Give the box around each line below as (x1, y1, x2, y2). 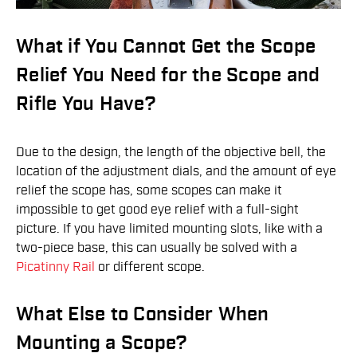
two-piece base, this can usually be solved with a (16, 240, 297, 257)
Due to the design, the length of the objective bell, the (16, 144, 326, 161)
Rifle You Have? (16, 92, 155, 117)
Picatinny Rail (16, 259, 98, 276)
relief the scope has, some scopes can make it (16, 182, 282, 199)
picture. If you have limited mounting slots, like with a (16, 221, 323, 237)
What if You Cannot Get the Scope (16, 34, 316, 60)
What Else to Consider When (16, 302, 269, 328)
